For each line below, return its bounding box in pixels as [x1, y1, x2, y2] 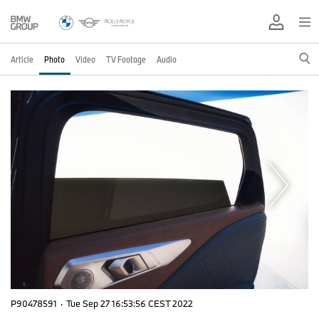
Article [11, 53, 33, 65]
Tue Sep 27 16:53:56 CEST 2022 [66, 297, 193, 309]
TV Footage [106, 53, 146, 65]
